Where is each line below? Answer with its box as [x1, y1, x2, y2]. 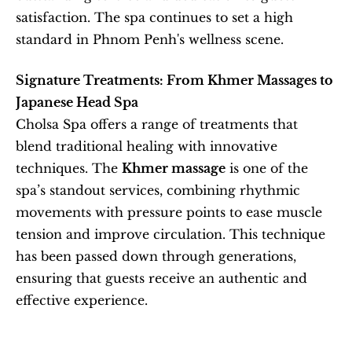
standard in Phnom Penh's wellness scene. [16, 31, 284, 47]
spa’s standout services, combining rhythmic [16, 182, 300, 198]
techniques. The [16, 160, 122, 176]
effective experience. [16, 292, 148, 308]
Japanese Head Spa [16, 94, 138, 110]
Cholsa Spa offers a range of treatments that [16, 116, 298, 132]
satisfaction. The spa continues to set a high [16, 9, 293, 25]
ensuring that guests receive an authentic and [16, 270, 307, 286]
